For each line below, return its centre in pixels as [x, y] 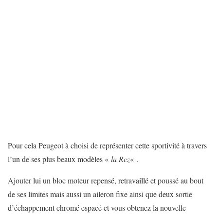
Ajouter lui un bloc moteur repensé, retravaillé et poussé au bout [106, 181]
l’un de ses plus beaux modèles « [59, 159]
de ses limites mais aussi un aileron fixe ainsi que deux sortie [100, 194]
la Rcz [120, 159]
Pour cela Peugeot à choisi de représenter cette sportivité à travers [107, 145]
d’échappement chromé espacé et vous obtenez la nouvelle [97, 208]
